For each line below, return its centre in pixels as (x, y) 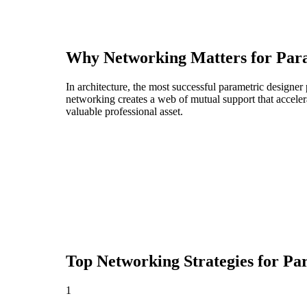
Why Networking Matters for (171, 58)
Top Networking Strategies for (174, 261)
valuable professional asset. (124, 112)
